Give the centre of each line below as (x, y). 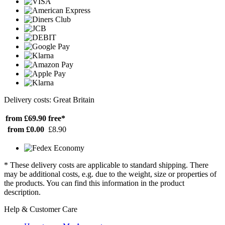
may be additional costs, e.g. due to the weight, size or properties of (110, 174)
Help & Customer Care (41, 209)
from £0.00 (26, 130)
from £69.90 (26, 119)
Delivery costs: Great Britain (49, 100)
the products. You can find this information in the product (94, 183)
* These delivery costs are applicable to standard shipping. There (106, 165)
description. (22, 192)
